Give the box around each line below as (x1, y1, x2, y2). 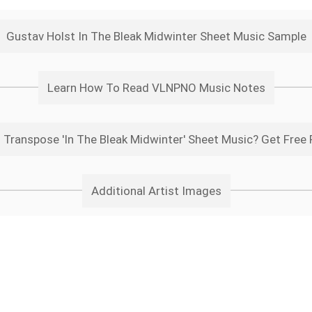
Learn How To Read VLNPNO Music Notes (47, 81, 265, 95)
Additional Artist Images (91, 184, 221, 198)
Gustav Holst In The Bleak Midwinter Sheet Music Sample (6, 29, 306, 43)
